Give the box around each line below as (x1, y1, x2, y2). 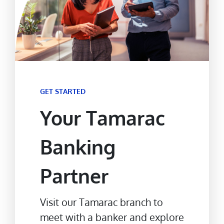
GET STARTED (40, 87, 85, 96)
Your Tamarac (40, 105, 165, 130)
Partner (40, 163, 108, 188)
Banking (40, 134, 115, 159)
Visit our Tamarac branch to (40, 195, 163, 209)
